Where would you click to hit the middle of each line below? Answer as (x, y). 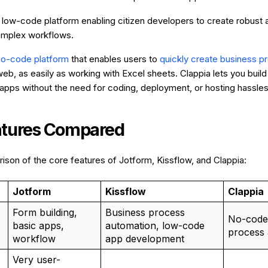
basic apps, (38, 226)
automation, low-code (155, 226)
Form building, (45, 212)
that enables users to (114, 59)
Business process (145, 212)
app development (144, 239)
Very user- (36, 260)
